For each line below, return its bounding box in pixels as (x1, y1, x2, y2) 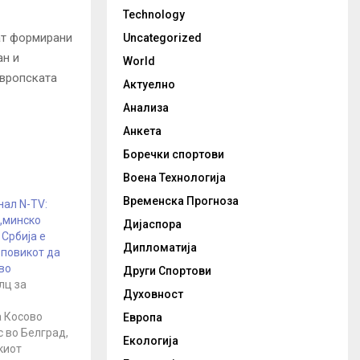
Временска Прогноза (123, 194, 239, 207)
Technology (123, 8, 185, 21)
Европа (123, 311, 162, 324)
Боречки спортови (123, 148, 224, 161)
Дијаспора (123, 218, 182, 231)
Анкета (123, 125, 162, 137)
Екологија (123, 334, 178, 347)
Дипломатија (123, 241, 197, 254)
